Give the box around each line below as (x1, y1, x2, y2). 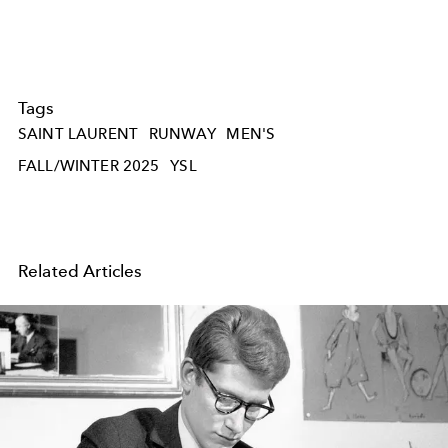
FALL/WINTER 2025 (18, 156, 160, 175)
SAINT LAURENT (18, 125, 139, 144)
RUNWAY (148, 125, 216, 144)
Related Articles (18, 260, 143, 281)
